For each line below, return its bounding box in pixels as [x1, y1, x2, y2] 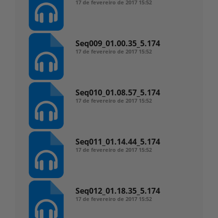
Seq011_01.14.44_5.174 [75, 136, 160, 147]
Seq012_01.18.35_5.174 [75, 185, 160, 196]
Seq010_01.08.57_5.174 [75, 87, 160, 98]
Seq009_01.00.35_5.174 [75, 38, 160, 49]
